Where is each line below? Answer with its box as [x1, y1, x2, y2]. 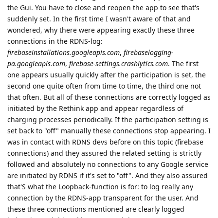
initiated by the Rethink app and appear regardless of [7, 104, 183, 113]
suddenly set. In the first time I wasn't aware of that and [7, 14, 191, 24]
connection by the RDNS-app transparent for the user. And [7, 193, 199, 203]
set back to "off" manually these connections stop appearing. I [7, 126, 211, 136]
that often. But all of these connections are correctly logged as [7, 92, 211, 102]
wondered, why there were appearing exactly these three [7, 25, 195, 35]
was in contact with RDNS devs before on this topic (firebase [7, 137, 203, 147]
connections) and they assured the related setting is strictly [7, 148, 201, 158]
